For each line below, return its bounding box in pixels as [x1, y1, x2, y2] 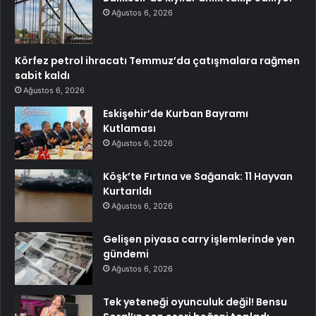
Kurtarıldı [103, 184, 152, 198]
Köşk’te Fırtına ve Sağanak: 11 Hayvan [103, 169, 293, 183]
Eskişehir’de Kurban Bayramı [103, 107, 248, 121]
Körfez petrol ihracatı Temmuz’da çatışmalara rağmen [15, 54, 300, 68]
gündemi [103, 247, 149, 261]
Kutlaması [103, 121, 156, 135]
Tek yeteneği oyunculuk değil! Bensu [103, 295, 287, 309]
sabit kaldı [15, 68, 70, 83]
